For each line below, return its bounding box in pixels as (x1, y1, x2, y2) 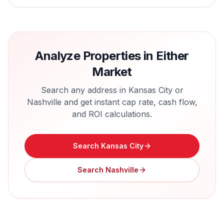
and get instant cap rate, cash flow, (61, 97, 197, 107)
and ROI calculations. (72, 109, 152, 119)
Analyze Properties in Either (35, 48, 189, 63)
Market (92, 64, 132, 79)
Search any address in (40, 85, 128, 95)
